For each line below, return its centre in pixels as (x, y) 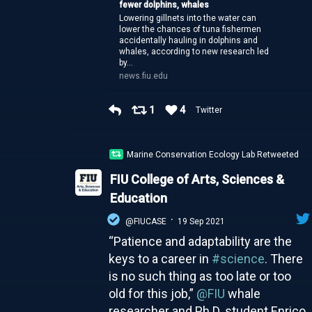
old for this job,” (152, 293)
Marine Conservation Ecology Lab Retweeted (213, 154)
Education (138, 198)
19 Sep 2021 (201, 221)
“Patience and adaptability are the (200, 241)
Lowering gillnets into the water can (188, 18)
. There (283, 258)
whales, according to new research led (194, 51)
